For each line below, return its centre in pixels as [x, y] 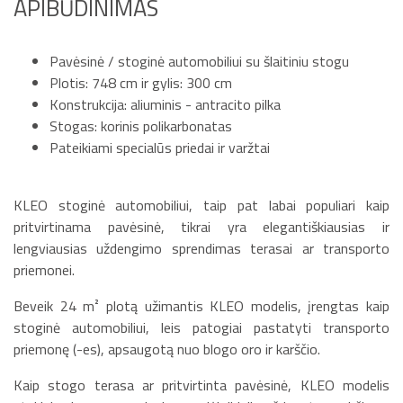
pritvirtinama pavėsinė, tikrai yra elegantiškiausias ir [201, 226]
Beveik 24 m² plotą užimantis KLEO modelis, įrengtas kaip [201, 305]
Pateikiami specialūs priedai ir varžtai [160, 147]
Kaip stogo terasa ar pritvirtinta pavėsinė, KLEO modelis [201, 385]
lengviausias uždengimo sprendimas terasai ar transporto [201, 248]
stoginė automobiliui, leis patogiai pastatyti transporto [201, 327]
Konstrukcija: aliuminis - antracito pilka [165, 104]
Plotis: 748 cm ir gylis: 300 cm [141, 82]
